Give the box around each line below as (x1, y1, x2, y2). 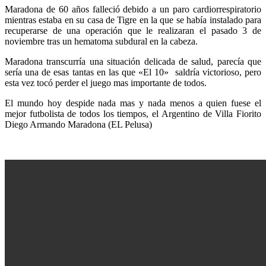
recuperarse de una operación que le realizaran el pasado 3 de (5, 25, 261, 36)
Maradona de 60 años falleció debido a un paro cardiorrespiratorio (5, 4, 261, 14)
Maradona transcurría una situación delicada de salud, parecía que (5, 56, 261, 66)
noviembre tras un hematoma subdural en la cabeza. (5, 36, 198, 46)
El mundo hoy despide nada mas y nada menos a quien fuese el (5, 97, 261, 108)
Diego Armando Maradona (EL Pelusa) (5, 119, 152, 129)
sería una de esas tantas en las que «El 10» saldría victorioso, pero (5, 66, 261, 77)
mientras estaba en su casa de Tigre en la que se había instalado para (5, 14, 261, 25)
